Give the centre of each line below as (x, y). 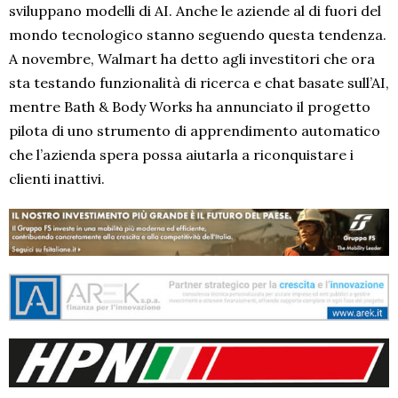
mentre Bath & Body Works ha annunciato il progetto (190, 107)
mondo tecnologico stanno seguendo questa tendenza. (198, 35)
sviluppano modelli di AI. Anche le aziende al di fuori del (195, 11)
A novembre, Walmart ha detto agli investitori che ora (192, 59)
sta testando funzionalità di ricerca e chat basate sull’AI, (199, 83)
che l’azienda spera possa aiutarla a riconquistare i (181, 155)
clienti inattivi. (57, 179)
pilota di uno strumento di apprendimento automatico (195, 131)
